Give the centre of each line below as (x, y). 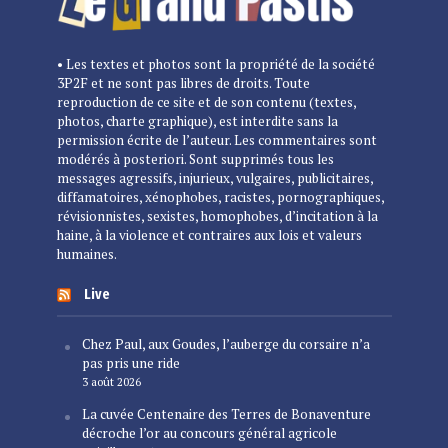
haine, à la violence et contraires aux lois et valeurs (209, 235)
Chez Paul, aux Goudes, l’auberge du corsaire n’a (225, 344)
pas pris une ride (130, 363)
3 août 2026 (111, 382)
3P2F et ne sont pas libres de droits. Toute (183, 83)
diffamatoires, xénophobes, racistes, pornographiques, (220, 197)
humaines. (86, 254)
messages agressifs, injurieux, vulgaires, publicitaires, (214, 178)
